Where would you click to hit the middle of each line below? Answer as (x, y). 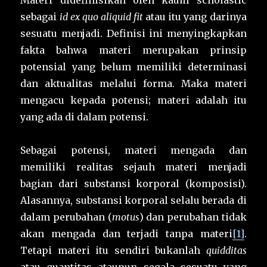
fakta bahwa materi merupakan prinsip (133, 50)
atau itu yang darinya (195, 17)
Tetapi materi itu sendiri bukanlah (113, 251)
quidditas (226, 251)
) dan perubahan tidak (193, 217)
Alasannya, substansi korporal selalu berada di (133, 201)
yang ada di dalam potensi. (85, 117)
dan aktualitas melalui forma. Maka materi (133, 84)
